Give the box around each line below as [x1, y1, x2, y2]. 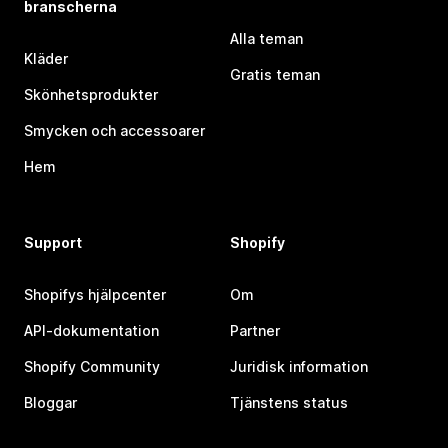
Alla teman [230, 30, 303, 47]
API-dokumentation [24, 322, 159, 339]
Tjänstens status [230, 394, 348, 411]
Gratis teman [230, 66, 320, 83]
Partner [230, 322, 280, 339]
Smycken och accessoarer [24, 122, 205, 139]
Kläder [24, 50, 68, 67]
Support [24, 234, 82, 251]
